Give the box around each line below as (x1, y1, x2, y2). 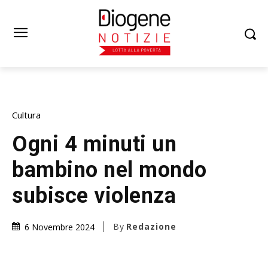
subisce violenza (12, 182, 176, 208)
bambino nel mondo (12, 157, 207, 182)
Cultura (12, 108, 41, 121)
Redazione (126, 221, 176, 233)
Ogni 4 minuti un (12, 131, 176, 157)
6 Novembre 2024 (25, 221, 95, 233)
